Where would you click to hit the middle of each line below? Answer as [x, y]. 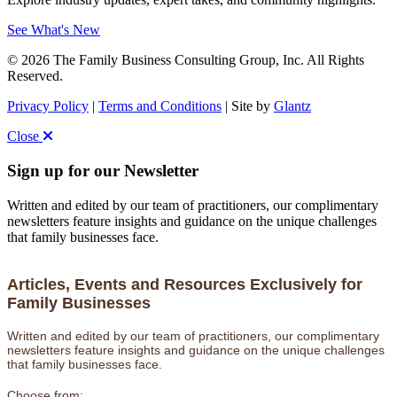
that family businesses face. [83, 237]
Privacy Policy [48, 106]
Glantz [292, 106]
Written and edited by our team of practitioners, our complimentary [193, 205]
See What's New [54, 30]
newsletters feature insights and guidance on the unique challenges [192, 221]
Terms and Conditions [160, 106]
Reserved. [35, 76]
